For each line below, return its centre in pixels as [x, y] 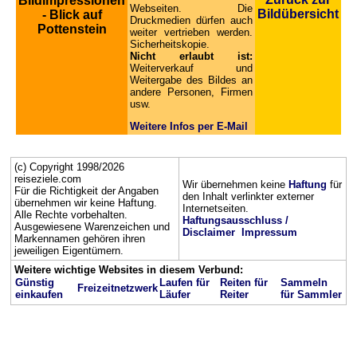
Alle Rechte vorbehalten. [71, 215]
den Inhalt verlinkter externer [248, 196]
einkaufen [39, 294]
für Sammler [311, 294]
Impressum [269, 232]
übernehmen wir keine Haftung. [86, 203]
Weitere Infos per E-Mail [189, 127]
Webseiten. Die [191, 8]
